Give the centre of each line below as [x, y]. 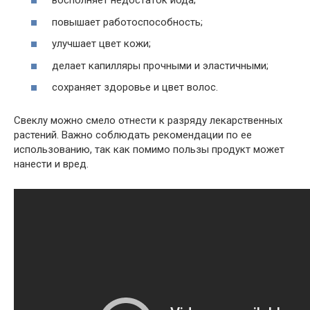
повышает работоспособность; [127, 22]
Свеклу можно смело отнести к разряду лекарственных [148, 121]
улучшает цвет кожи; [101, 44]
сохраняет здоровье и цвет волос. [135, 88]
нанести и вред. [51, 164]
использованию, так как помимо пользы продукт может [149, 150]
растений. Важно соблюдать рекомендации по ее [133, 135]
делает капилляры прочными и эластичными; [160, 65]
